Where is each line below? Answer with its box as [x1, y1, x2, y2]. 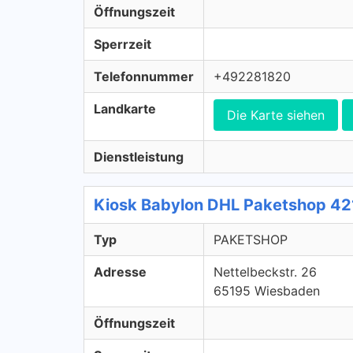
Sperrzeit [94, 36, 151, 52]
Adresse [94, 264, 147, 280]
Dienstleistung [94, 149, 184, 165]
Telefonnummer [94, 69, 194, 84]
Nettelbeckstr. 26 [214, 264, 317, 280]
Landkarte [94, 101, 156, 117]
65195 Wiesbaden [214, 283, 320, 299]
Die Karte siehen [227, 107, 325, 123]
